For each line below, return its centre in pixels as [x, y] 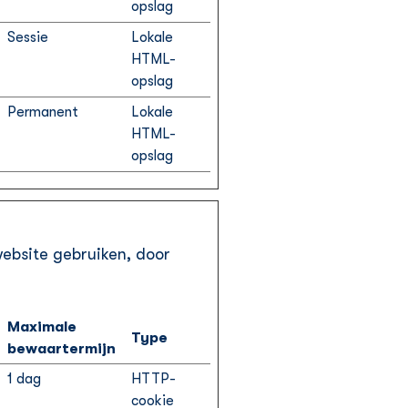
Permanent [43, 112]
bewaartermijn [61, 349]
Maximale [42, 327]
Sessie [28, 37]
